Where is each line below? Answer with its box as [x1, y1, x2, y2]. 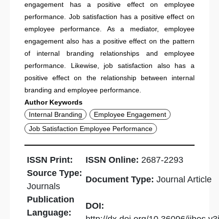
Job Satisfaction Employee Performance [29, 125, 153, 132]
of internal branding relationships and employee [24, 49, 195, 57]
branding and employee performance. [24, 86, 141, 94]
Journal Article [156, 175, 212, 184]
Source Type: [27, 168, 82, 178]
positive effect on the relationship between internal [24, 74, 195, 82]
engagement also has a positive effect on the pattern [24, 37, 195, 45]
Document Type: [86, 175, 156, 184]
